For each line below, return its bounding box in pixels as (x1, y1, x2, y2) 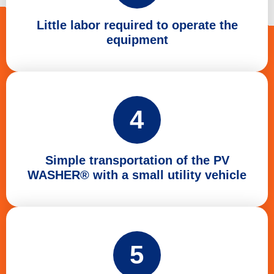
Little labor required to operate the (36, 18, 238, 32)
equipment (106, 32, 168, 46)
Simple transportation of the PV (45, 153, 229, 167)
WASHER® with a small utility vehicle (28, 168, 246, 182)
